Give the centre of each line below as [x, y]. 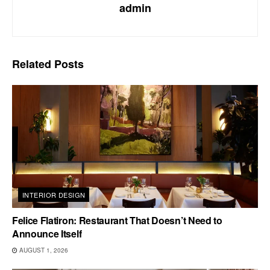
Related [32, 64]
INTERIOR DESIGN [54, 194]
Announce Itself [47, 233]
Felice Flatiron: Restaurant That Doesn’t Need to [117, 220]
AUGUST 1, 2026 [43, 250]
